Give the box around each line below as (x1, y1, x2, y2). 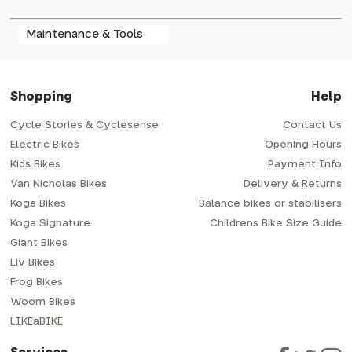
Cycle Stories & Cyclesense (10, 119, 159, 130)
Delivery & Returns (243, 178, 342, 189)
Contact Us (282, 119, 342, 130)
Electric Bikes (10, 139, 80, 150)
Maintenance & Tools (26, 27, 144, 40)
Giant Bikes (10, 237, 68, 248)
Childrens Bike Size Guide (209, 218, 342, 229)
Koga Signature (10, 218, 91, 229)
